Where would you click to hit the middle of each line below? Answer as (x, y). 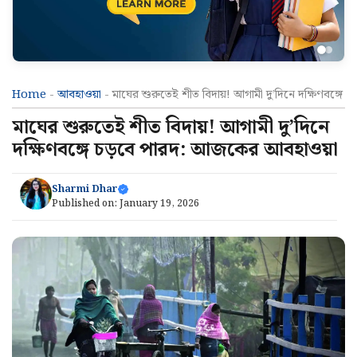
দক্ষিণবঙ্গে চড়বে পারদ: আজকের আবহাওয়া (175, 149)
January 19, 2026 (159, 204)
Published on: (86, 204)
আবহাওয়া (79, 94)
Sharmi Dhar (85, 190)
